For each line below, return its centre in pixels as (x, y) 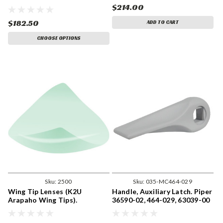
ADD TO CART (163, 22)
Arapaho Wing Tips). (43, 200)
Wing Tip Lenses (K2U (45, 191)
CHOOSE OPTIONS (58, 38)
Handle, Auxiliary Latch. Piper (162, 191)
